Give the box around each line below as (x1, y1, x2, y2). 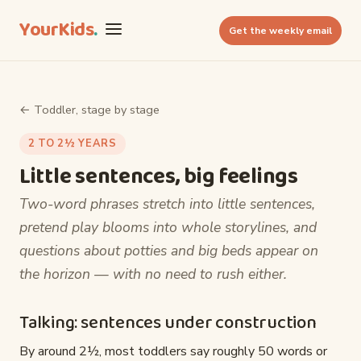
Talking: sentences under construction (19, 309, 317, 338)
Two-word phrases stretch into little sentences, (19, 194, 315, 214)
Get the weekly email (229, 23, 332, 37)
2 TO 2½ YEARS (28, 136, 117, 151)
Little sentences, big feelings (19, 160, 298, 195)
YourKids (19, 14, 94, 46)
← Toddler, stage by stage (19, 102, 160, 118)
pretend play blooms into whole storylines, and (19, 218, 317, 238)
